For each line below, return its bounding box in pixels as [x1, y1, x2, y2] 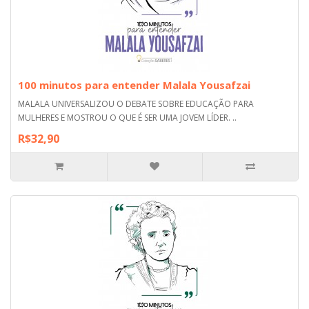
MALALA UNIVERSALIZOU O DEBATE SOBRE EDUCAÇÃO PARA [18, 97, 254, 110]
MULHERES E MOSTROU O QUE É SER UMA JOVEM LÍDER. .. [18, 111, 237, 123]
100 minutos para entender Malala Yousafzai [18, 77, 250, 92]
